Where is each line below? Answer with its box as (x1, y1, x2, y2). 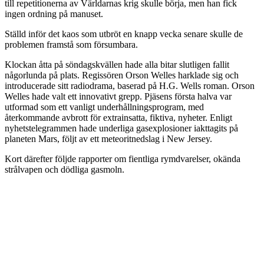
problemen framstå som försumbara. (5, 39, 138, 49)
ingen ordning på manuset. (5, 8, 103, 19)
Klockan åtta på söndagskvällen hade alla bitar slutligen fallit (5, 59, 229, 70)
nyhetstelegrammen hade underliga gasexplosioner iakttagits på (5, 123, 238, 133)
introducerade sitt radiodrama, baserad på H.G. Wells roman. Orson (5, 80, 255, 91)
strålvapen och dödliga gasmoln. (5, 164, 124, 174)
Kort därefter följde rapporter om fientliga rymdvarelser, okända (5, 153, 240, 164)
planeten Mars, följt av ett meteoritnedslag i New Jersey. (5, 133, 212, 144)
